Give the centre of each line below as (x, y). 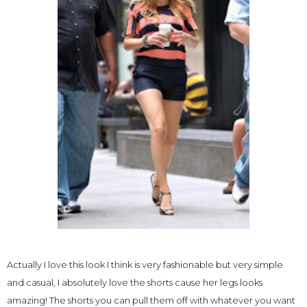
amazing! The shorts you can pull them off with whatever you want (151, 300)
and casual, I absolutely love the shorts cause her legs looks (135, 282)
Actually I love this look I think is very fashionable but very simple (145, 265)
